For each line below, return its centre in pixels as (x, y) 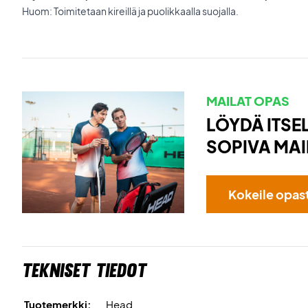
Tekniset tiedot (84, 270)
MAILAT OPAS (248, 101)
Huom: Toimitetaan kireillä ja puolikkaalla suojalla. (130, 11)
